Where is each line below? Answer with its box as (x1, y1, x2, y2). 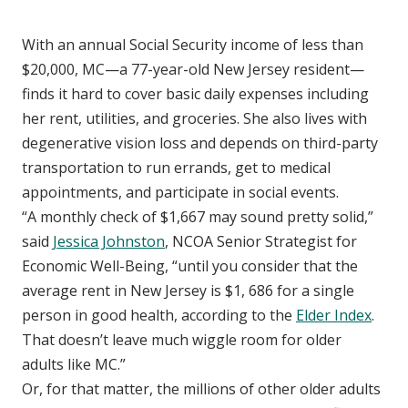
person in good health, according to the (22, 305, 296, 326)
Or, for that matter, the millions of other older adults (22, 379, 381, 400)
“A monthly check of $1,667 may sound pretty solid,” (22, 207, 373, 228)
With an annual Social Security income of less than (22, 35, 363, 56)
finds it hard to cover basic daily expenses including (22, 84, 369, 105)
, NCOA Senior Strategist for (165, 231, 357, 252)
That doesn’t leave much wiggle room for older (22, 330, 342, 351)
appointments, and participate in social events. (22, 182, 339, 203)
